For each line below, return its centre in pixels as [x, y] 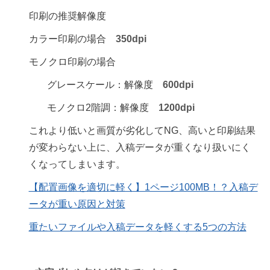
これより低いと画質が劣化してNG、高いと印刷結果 [142, 130]
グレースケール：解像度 [105, 85]
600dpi [178, 85]
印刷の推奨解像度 [67, 16]
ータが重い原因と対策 [77, 204]
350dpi [131, 39]
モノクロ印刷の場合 [72, 62]
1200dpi [176, 108]
